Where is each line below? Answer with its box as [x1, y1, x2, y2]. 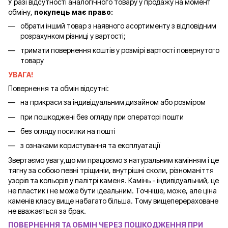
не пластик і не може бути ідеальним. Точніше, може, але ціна [8, 186, 217, 195]
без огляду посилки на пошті [20, 127, 116, 136]
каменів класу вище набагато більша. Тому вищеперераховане [8, 196, 218, 205]
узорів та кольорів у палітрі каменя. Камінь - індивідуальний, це [8, 176, 219, 185]
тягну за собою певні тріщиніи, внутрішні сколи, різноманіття [8, 165, 214, 175]
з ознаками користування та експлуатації [20, 141, 160, 150]
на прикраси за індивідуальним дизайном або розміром [20, 98, 206, 107]
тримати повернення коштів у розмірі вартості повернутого [20, 45, 219, 54]
